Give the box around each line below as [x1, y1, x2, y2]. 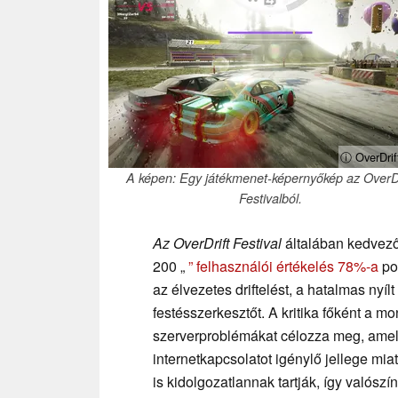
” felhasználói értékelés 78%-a [188, 255, 378, 276]
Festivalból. [238, 188, 302, 207]
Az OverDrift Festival [153, 232, 282, 253]
